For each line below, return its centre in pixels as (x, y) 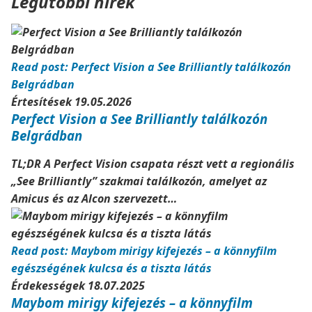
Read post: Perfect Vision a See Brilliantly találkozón (151, 67)
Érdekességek (49, 286)
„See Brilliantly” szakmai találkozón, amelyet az (139, 181)
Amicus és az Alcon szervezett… (94, 198)
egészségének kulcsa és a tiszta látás (111, 268)
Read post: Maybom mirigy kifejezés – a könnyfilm (144, 251)
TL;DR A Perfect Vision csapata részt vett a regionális (153, 164)
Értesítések (43, 102)
